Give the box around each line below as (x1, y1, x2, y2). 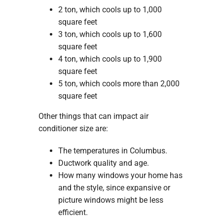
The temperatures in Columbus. (58, 146, 167, 156)
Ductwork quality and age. (58, 158, 149, 168)
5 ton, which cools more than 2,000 (58, 79, 180, 89)
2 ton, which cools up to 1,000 (58, 5, 162, 15)
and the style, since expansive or (58, 183, 170, 193)
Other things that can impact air (38, 111, 148, 121)
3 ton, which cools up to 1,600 (58, 30, 162, 39)
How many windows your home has (58, 171, 183, 181)
